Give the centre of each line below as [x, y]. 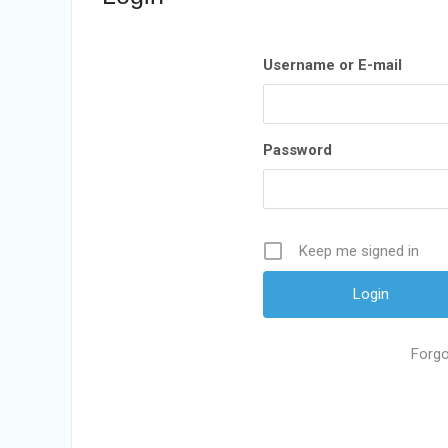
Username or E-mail [332, 65]
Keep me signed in [358, 251]
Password [297, 150]
